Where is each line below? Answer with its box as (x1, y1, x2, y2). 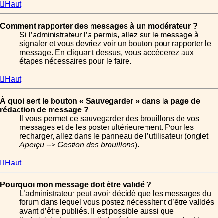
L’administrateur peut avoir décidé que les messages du (19, 189, 211, 198)
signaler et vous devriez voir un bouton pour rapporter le (19, 39, 211, 48)
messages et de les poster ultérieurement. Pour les (19, 123, 194, 131)
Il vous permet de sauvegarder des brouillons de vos (19, 114, 199, 123)
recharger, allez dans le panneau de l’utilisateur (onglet (19, 131, 208, 140)
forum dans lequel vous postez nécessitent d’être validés (19, 198, 214, 206)
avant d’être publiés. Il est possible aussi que (19, 206, 174, 215)
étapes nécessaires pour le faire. (19, 56, 131, 65)
